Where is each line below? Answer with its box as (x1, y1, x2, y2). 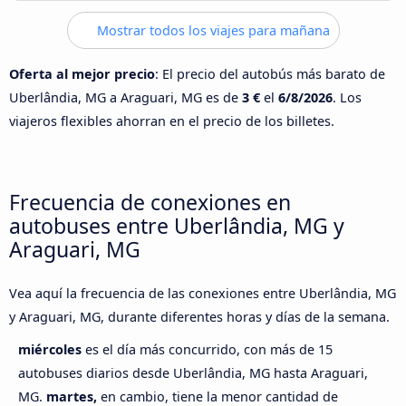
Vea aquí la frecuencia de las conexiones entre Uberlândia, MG (9, 285, 396, 303)
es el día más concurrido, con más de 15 (85, 341, 333, 359)
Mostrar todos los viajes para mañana (92, 22, 330, 40)
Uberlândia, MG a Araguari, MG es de (9, 88, 242, 106)
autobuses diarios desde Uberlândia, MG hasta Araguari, (18, 364, 368, 382)
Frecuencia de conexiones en (9, 187, 291, 217)
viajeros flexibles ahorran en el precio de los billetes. (9, 111, 334, 130)
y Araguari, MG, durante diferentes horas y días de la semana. (9, 308, 390, 326)
